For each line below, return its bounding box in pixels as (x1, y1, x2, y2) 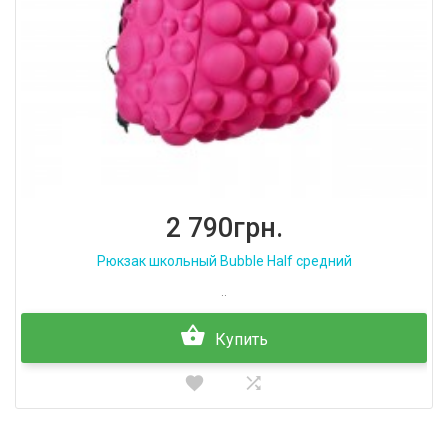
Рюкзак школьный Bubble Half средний (96, 253, 352, 269)
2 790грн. (165, 212, 283, 244)
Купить (215, 330, 268, 349)
